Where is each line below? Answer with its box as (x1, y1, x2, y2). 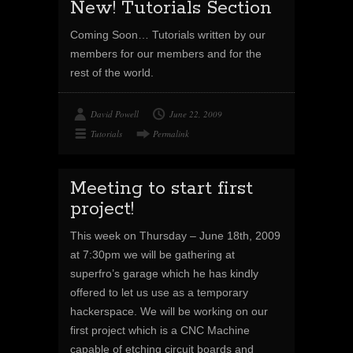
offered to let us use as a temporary (70, 286, 248, 299)
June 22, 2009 (169, 108, 222, 120)
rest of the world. (70, 66, 154, 79)
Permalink (153, 128, 189, 139)
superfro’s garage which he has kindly (70, 267, 258, 280)
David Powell (91, 108, 139, 120)
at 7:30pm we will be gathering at (70, 248, 235, 261)
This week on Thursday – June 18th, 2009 (70, 229, 281, 242)
